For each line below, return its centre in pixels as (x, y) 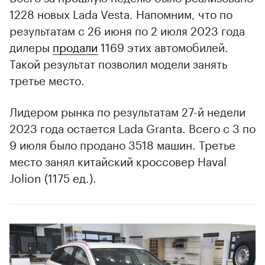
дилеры (31, 46)
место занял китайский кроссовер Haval (118, 160)
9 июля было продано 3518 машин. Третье (122, 143)
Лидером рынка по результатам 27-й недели (127, 110)
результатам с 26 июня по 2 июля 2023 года (127, 29)
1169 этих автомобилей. (163, 46)
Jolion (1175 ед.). (53, 177)
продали (75, 46)
